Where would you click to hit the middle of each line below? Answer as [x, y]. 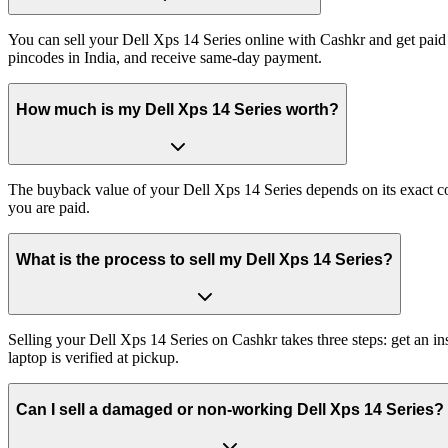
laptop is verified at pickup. [93, 357]
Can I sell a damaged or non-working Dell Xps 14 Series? [230, 410]
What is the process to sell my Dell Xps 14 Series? [204, 260]
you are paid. [49, 207]
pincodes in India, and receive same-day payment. [165, 57]
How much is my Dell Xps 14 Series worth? [177, 110]
